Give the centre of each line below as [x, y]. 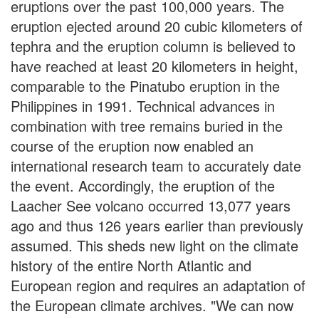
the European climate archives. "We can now [152, 305]
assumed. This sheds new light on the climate [155, 245]
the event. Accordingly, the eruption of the [143, 185]
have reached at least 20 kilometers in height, [155, 66]
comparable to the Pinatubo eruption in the [145, 85]
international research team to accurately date [156, 165]
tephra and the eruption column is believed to [153, 46]
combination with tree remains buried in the [147, 125]
